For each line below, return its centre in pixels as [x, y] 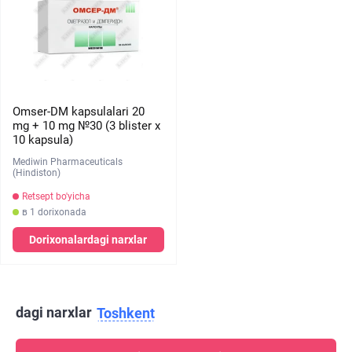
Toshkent [126, 313]
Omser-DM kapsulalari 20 [79, 112]
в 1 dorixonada [54, 212]
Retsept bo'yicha [56, 196]
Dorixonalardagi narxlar [88, 240]
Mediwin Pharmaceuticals [68, 162]
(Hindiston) [37, 173]
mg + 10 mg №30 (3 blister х [86, 126]
